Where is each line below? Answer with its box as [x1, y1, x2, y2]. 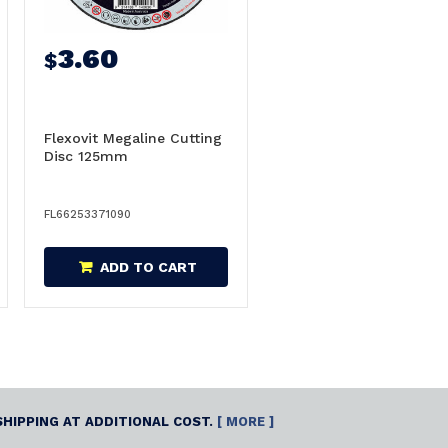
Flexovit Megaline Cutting [44, 130, 222, 146]
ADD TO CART [100, 259, 197, 275]
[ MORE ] [217, 413, 274, 429]
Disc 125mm [44, 148, 128, 164]
